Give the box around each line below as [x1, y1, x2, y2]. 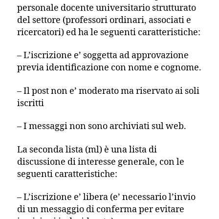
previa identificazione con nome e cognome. [17, 62, 201, 73]
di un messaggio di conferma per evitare [17, 204, 184, 215]
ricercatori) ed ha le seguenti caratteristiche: [17, 26, 200, 38]
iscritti [17, 97, 44, 109]
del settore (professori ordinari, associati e [17, 14, 191, 26]
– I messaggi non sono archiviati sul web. [17, 121, 186, 132]
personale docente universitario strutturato [17, 2, 196, 14]
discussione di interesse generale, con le [17, 156, 184, 168]
